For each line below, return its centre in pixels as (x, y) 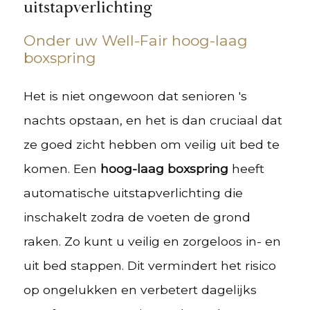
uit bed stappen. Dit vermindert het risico (150, 266)
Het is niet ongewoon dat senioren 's (136, 96)
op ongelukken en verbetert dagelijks (140, 290)
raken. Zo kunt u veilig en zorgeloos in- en (153, 241)
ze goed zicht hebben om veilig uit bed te (152, 145)
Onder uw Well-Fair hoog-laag (136, 41)
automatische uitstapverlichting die (134, 193)
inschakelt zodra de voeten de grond (137, 217)
